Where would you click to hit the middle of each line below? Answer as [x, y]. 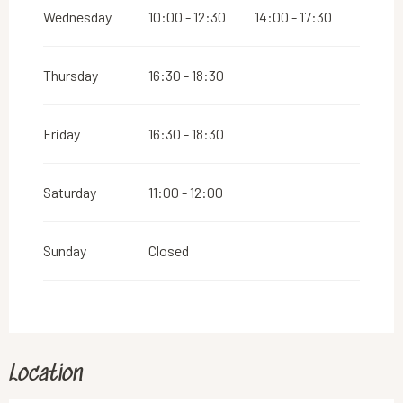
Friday [62, 133]
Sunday [65, 250]
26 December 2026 [148, 38]
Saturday [70, 192]
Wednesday [77, 16]
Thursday [71, 75]
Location [46, 374]
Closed [169, 250]
